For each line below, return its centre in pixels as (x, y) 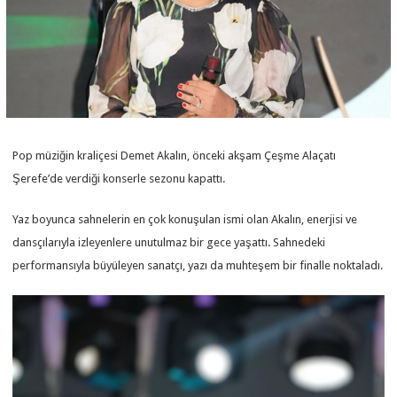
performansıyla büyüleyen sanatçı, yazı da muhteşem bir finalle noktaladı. (198, 265)
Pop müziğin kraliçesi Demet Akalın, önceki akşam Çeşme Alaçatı (175, 155)
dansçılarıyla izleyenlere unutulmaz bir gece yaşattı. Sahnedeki (169, 242)
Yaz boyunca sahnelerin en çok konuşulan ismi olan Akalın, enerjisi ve (185, 219)
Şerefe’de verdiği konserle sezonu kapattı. (119, 178)
